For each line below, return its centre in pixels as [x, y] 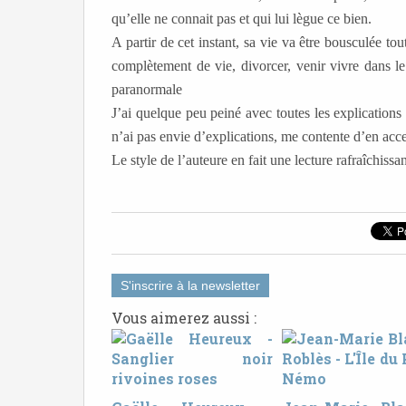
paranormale [147, 90]
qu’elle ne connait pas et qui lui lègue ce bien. [242, 19]
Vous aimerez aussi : [184, 318]
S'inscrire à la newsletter [190, 286]
